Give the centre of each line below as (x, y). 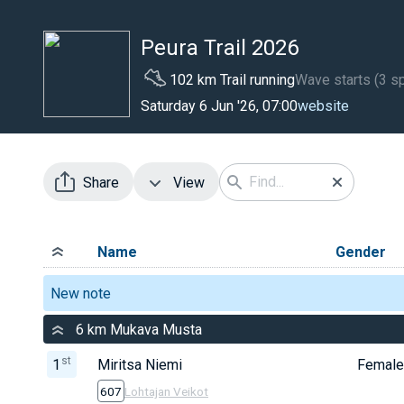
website (323, 106)
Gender (361, 252)
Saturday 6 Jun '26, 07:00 (219, 106)
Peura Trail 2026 (220, 48)
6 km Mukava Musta (139, 329)
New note (81, 293)
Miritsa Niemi (140, 365)
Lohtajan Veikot (166, 392)
